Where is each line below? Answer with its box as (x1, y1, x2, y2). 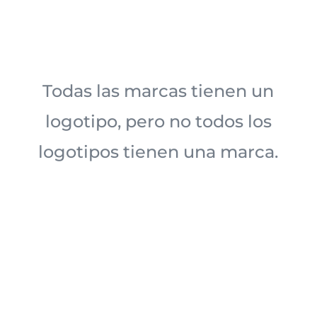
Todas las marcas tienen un (42, 81, 275, 102)
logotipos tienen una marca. (38, 142, 279, 163)
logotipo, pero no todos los (45, 111, 272, 132)
